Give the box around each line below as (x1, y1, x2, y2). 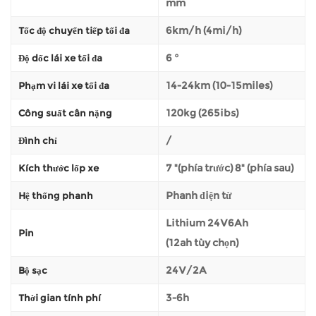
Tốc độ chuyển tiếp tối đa (18, 24, 130, 36)
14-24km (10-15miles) (166, 78, 272, 92)
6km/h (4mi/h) (166, 23, 241, 37)
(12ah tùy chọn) (166, 236, 238, 249)
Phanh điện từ (166, 188, 231, 202)
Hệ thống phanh (18, 189, 93, 201)
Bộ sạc (18, 264, 47, 276)
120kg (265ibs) (166, 106, 238, 119)
